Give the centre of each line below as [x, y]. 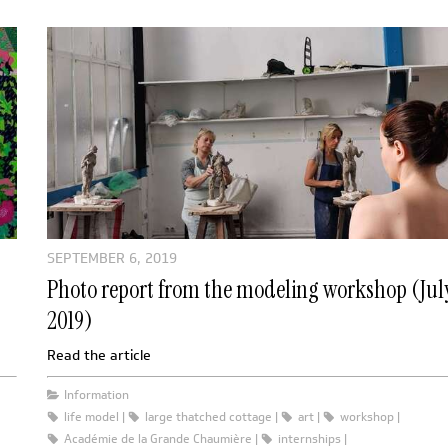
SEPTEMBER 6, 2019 [112, 258]
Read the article [99, 355]
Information [96, 394]
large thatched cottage [208, 416]
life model [91, 416]
